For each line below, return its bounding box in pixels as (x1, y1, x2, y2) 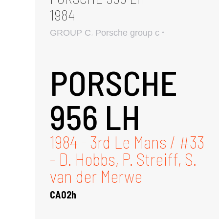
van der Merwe (50, 165, 142, 186)
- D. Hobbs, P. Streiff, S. (50, 148, 197, 169)
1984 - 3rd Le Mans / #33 (50, 131, 204, 152)
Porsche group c (95, 27, 159, 38)
